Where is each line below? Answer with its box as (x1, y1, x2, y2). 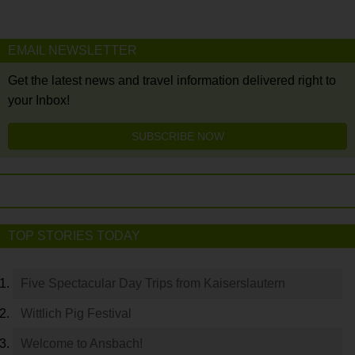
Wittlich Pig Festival (21, 306, 132, 320)
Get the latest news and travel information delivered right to (8, 73, 336, 87)
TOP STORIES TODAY (8, 228, 140, 242)
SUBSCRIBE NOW (131, 129, 224, 143)
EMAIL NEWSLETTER (8, 43, 137, 57)
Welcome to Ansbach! (21, 336, 143, 350)
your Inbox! (8, 93, 70, 107)
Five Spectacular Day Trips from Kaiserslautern (21, 276, 285, 290)
